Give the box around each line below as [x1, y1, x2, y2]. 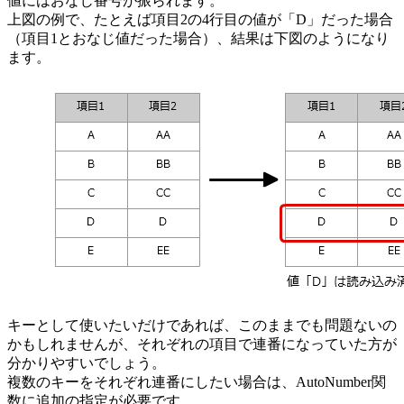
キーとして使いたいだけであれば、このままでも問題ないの [7, 317, 397, 334]
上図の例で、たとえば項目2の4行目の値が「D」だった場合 [7, 12, 393, 28]
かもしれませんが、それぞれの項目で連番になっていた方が [7, 336, 397, 353]
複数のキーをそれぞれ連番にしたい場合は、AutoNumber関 [7, 374, 386, 390]
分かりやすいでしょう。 [7, 355, 166, 372]
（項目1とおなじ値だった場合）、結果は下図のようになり [7, 31, 390, 47]
